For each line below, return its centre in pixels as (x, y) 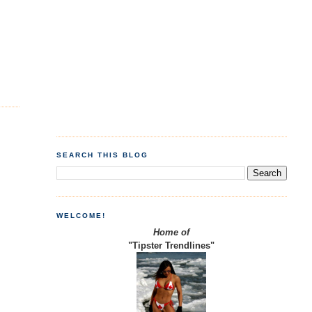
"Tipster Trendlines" (172, 246)
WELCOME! (81, 215)
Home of (172, 233)
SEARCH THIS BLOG (102, 155)
